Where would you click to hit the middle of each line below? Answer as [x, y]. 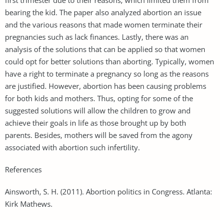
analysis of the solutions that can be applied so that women [105, 49]
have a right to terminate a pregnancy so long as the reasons [107, 73]
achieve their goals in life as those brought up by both [96, 123]
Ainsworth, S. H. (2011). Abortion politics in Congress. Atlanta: [109, 191]
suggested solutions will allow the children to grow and [98, 110]
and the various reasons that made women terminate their [104, 24]
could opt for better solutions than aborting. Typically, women [110, 61]
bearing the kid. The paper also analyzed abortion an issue [103, 12]
